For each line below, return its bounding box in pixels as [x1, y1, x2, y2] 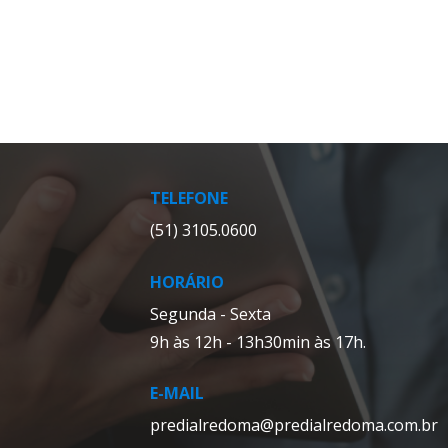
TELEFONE [149, 187, 228, 210]
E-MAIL [149, 382, 204, 405]
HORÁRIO [149, 270, 224, 293]
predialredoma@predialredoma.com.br [149, 414, 438, 437]
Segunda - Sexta [149, 302, 271, 325]
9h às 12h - [149, 330, 232, 353]
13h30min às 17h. [235, 330, 366, 353]
